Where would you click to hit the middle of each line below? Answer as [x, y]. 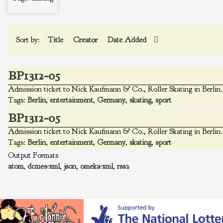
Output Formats [33, 155]
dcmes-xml [44, 166]
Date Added [128, 40]
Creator [86, 40]
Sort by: [29, 40]
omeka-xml [97, 166]
